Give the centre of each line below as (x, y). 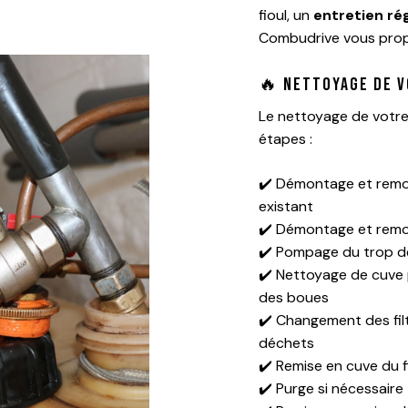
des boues (293, 298)
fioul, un (286, 15)
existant (286, 207)
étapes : (285, 139)
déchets (286, 343)
